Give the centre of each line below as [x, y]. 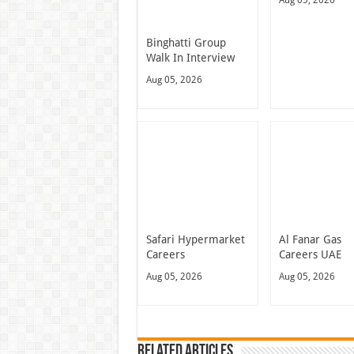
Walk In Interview [190, 57]
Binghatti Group [186, 42]
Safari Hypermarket [195, 239]
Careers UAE [311, 254]
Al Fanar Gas [311, 239]
